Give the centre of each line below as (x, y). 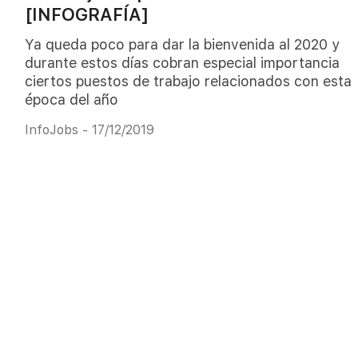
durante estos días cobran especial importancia (182, 62)
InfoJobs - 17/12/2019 (89, 130)
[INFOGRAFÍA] (86, 15)
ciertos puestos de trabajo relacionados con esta (188, 81)
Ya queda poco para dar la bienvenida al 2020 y (182, 44)
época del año (71, 99)
